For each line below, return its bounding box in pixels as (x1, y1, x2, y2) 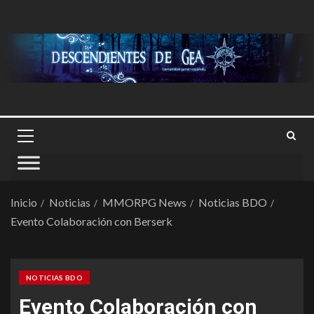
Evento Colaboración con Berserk (11, 214, 172, 228)
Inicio (11, 196, 37, 209)
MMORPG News (102, 196, 186, 209)
